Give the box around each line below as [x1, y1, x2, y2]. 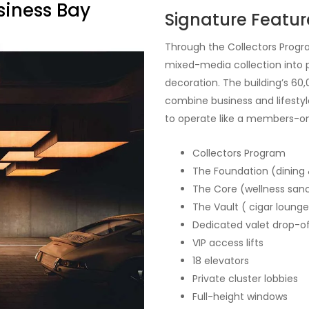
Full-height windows [192, 290, 288, 304]
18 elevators [192, 254, 249, 268]
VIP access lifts [192, 236, 263, 250]
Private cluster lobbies [192, 272, 298, 286]
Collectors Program [192, 146, 286, 161]
